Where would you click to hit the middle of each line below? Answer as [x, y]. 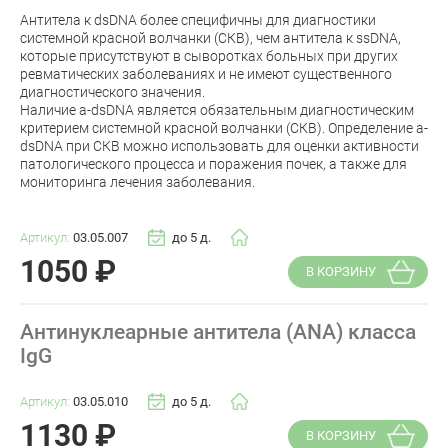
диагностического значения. [112, 91]
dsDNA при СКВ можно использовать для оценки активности [219, 145]
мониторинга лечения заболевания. [137, 181]
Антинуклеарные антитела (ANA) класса [218, 332]
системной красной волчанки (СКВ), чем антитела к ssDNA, [210, 37]
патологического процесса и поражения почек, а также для [213, 163]
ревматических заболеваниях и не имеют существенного [206, 73]
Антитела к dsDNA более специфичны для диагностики [198, 19]
